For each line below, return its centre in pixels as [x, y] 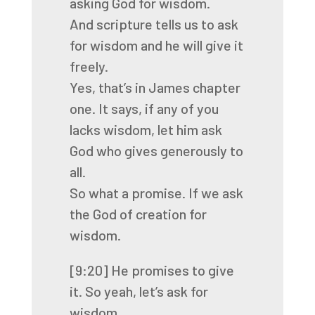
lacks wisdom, [112, 129]
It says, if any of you [158, 108]
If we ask [216, 193]
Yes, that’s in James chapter [155, 87]
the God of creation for [138, 214]
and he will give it [192, 45]
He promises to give [172, 270]
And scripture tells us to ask [154, 24]
